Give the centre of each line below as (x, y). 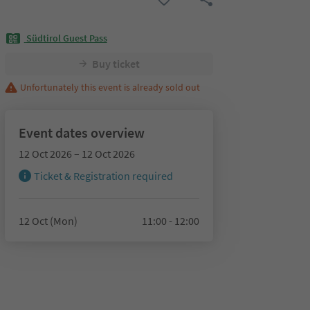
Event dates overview (81, 132)
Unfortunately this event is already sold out (110, 87)
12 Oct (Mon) (48, 220)
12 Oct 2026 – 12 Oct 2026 (76, 153)
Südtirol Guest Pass (66, 38)
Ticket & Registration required (103, 175)
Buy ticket (116, 63)
